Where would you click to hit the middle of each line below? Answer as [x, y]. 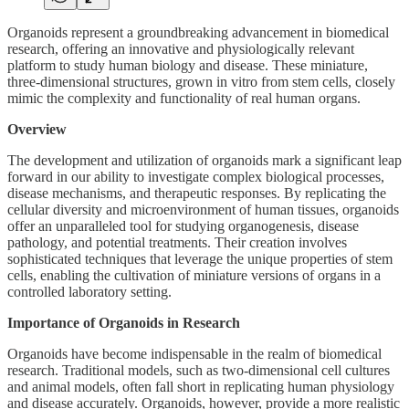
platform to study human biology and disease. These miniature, [188, 65]
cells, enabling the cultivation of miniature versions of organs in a [194, 275]
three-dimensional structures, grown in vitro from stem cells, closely [201, 81]
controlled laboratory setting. [89, 291]
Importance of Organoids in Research [124, 322]
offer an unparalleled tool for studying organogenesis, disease [183, 225]
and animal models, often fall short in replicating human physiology [201, 386]
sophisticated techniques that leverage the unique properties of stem [200, 258]
